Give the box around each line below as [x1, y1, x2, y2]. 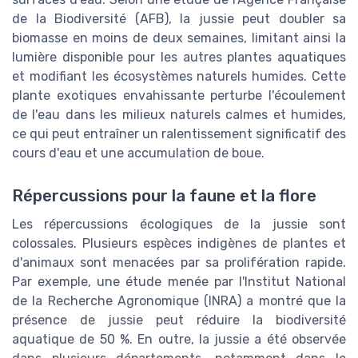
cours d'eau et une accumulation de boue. [12, 145, 265, 161]
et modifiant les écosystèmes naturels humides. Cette [12, 69, 346, 85]
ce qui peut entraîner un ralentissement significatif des [12, 126, 346, 142]
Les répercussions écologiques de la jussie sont [12, 217, 346, 233]
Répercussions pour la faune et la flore [12, 186, 316, 206]
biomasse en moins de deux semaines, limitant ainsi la [12, 30, 346, 46]
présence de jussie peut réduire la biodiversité [12, 312, 346, 328]
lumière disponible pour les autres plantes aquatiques [12, 50, 346, 66]
